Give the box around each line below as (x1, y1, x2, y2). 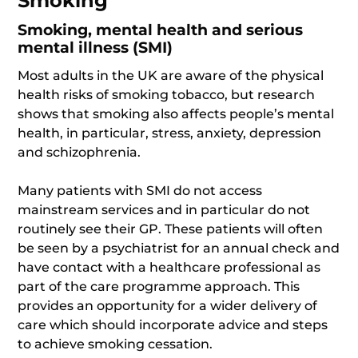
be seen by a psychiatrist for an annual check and (18, 241, 340, 256)
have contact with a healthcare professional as (18, 260, 321, 275)
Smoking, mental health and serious (18, 21, 304, 39)
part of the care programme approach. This (18, 279, 300, 294)
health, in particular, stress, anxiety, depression (18, 125, 322, 141)
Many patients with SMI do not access (18, 183, 263, 198)
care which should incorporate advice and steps (18, 317, 328, 332)
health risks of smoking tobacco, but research (18, 87, 316, 102)
